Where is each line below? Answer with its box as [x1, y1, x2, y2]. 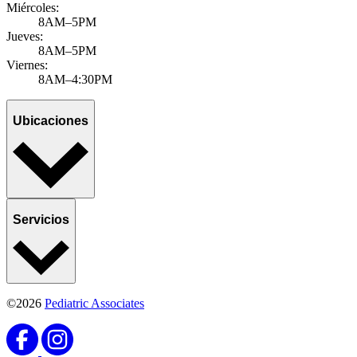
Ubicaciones [13, 114, 88, 128]
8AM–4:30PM [38, 72, 112, 86]
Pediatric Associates [45, 296, 144, 310]
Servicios [13, 213, 69, 227]
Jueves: [6, 29, 43, 43]
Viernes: [6, 57, 48, 72]
